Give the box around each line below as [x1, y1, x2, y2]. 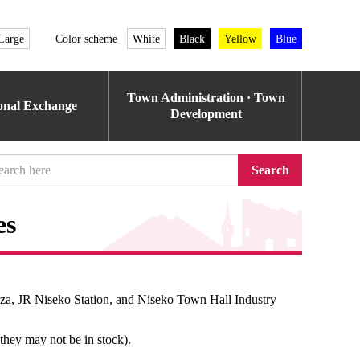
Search [251, 163, 289, 177]
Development [170, 107, 242, 121]
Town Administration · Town [126, 91, 285, 104]
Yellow [224, 32, 256, 45]
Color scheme [55, 32, 117, 45]
